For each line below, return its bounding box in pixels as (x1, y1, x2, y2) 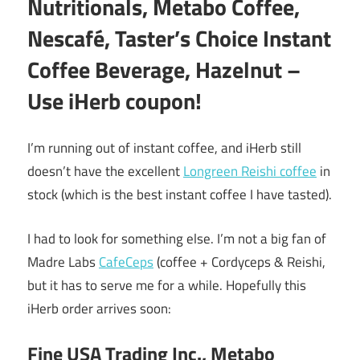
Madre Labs (27, 251, 99, 272)
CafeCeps (99, 251, 153, 272)
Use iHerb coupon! (27, 83, 202, 118)
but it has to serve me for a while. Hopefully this (27, 274, 306, 296)
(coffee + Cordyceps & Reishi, (153, 251, 325, 272)
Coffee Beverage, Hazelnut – (27, 51, 301, 87)
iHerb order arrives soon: (27, 297, 171, 319)
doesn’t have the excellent (27, 161, 183, 182)
